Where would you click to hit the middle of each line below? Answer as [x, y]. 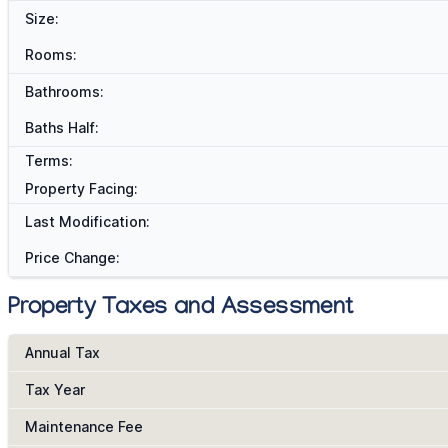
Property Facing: [81, 189]
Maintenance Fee [84, 427]
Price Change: [72, 258]
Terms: [49, 161]
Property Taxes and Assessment [181, 310]
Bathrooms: [64, 92]
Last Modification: [87, 222]
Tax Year [55, 390]
